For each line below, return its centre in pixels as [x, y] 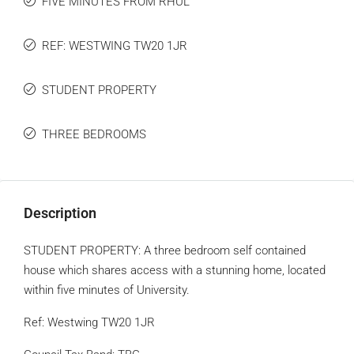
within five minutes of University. [107, 290]
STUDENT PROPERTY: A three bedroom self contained [165, 250]
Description [60, 213]
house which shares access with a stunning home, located [175, 270]
